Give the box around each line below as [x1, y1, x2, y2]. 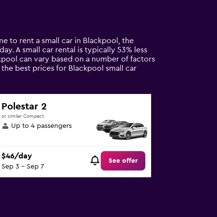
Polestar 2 [1, 102, 47, 111]
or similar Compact [1, 114, 45, 119]
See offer [108, 157, 138, 165]
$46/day [1, 152, 32, 160]
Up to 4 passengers [11, 123, 72, 129]
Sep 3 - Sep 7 [1, 163, 45, 170]
